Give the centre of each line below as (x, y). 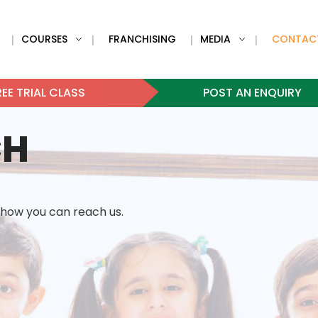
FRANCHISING (142, 39)
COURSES (44, 39)
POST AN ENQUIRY (253, 93)
